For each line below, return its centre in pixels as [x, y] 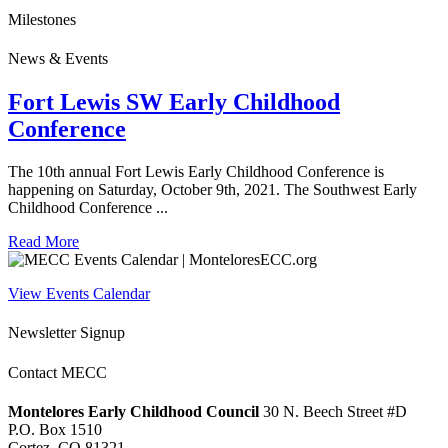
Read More [43, 242]
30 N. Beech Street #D [333, 412]
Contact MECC [57, 372]
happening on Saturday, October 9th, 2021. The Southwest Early [212, 190]
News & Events [58, 59]
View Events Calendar [79, 294]
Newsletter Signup [66, 333]
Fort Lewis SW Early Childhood [174, 102]
